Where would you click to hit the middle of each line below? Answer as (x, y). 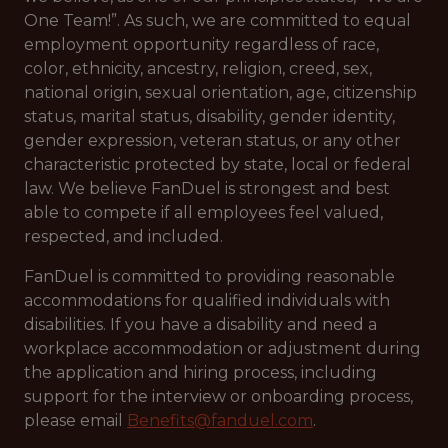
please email (75, 420)
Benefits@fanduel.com (220, 420)
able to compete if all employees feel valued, (203, 212)
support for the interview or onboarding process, (218, 396)
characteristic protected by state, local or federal (217, 164)
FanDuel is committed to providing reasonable (209, 276)
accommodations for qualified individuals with (207, 300)
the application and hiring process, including (200, 372)
